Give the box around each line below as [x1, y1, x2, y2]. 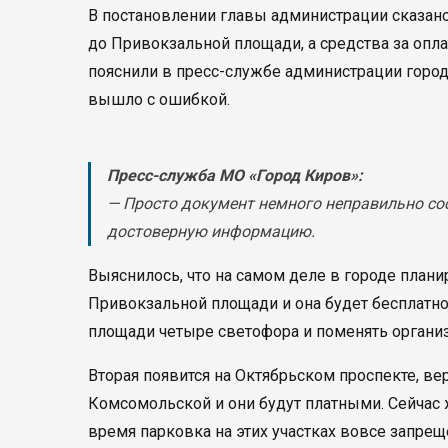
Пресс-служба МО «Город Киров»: [107, 166, 363, 185]
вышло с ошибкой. [88, 90, 230, 109]
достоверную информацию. [107, 222, 315, 241]
